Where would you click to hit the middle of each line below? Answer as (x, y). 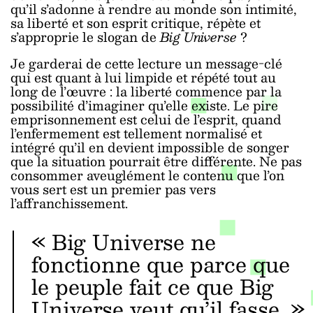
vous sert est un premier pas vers (113, 189)
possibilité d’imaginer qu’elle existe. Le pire (144, 105)
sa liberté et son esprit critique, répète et (136, 22)
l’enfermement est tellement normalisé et (136, 133)
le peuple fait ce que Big (152, 286)
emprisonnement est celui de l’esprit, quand (146, 119)
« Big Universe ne (123, 241)
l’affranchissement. (69, 203)
